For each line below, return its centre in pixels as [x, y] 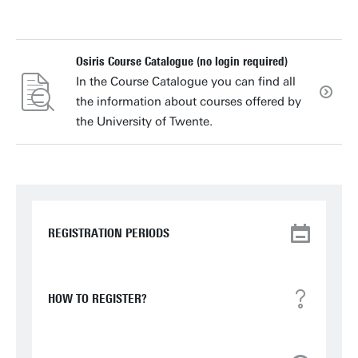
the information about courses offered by [189, 101]
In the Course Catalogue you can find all [186, 82]
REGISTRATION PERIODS [109, 233]
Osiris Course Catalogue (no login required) [182, 62]
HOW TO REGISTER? [97, 299]
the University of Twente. [144, 121]
